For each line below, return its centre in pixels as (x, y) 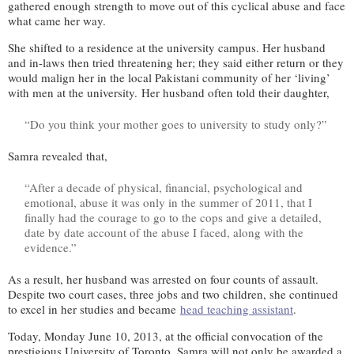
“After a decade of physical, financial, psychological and (164, 187)
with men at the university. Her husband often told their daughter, (169, 92)
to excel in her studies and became (92, 309)
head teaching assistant (237, 309)
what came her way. (57, 20)
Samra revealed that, (58, 155)
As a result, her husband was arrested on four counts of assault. (163, 279)
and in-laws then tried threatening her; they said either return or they (176, 62)
